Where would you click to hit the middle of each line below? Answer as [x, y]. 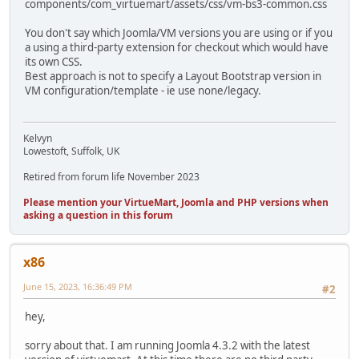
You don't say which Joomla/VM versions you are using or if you [179, 33]
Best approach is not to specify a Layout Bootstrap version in [173, 77]
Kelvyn [38, 138]
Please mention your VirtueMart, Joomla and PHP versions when [176, 202]
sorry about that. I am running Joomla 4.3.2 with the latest [167, 346]
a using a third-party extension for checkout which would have [177, 48]
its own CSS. [54, 62]
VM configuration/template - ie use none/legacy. [143, 91]
